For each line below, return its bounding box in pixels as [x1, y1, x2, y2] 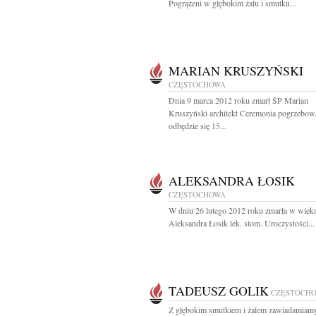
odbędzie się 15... [169, 120, 226, 131]
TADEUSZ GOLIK [169, 282, 269, 299]
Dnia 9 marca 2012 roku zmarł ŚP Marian [169, 95, 308, 106]
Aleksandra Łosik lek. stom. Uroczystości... [169, 217, 315, 229]
